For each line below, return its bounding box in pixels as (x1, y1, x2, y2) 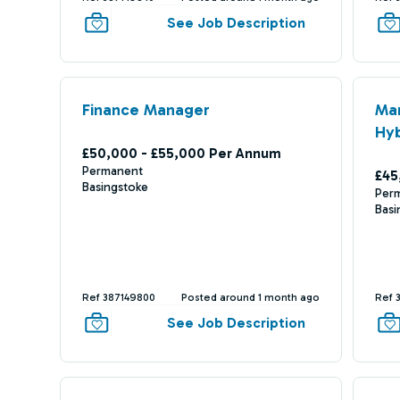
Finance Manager (81, 100, 210, 120)
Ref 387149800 (81, 291, 155, 304)
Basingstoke (81, 179, 148, 195)
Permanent (81, 163, 143, 179)
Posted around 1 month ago (181, 291, 321, 304)
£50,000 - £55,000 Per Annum (81, 145, 281, 162)
